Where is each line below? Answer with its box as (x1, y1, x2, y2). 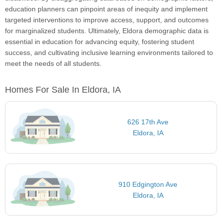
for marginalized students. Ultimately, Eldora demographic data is (5, 27, 209, 35)
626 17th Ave (127, 118, 169, 126)
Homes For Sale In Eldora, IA (5, 85, 121, 95)
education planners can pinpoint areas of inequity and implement (5, 5, 208, 13)
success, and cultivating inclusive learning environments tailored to (5, 49, 213, 57)
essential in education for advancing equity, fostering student (5, 38, 194, 46)
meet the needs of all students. (5, 59, 102, 68)
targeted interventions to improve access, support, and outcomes (5, 16, 209, 24)
